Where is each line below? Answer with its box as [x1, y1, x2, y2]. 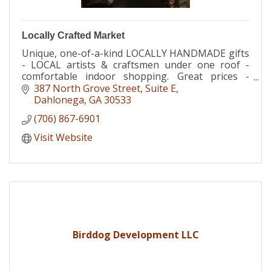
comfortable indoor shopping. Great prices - [22, 70, 249, 83]
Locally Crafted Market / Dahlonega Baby [22, 81, 249, 94]
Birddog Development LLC [72, 227, 199, 241]
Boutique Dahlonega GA [22, 93, 131, 106]
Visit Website [34, 130, 93, 144]
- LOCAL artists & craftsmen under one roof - [22, 58, 249, 71]
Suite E [145, 81, 176, 95]
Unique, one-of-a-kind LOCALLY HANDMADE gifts [22, 47, 249, 60]
